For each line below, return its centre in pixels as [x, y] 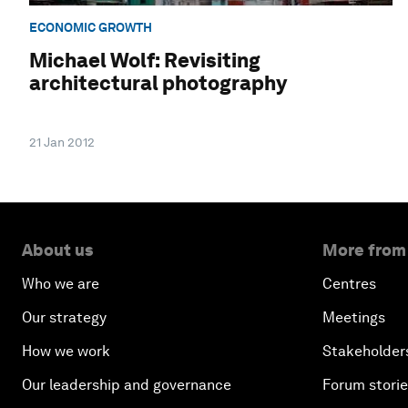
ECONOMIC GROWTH [91, 27]
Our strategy [64, 318]
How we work [66, 352]
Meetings [354, 318]
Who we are [61, 284]
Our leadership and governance [127, 385]
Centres [349, 284]
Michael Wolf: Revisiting [145, 61]
